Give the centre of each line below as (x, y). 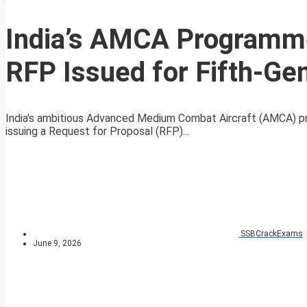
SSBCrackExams (272, 234)
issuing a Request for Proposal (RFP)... (97, 132)
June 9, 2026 (57, 244)
